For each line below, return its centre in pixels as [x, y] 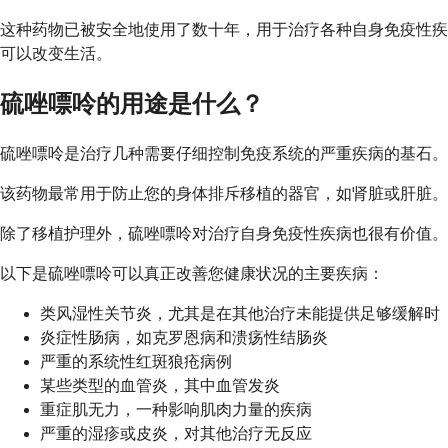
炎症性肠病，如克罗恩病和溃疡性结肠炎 [184, 338]
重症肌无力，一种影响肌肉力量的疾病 [176, 410]
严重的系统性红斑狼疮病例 [136, 362]
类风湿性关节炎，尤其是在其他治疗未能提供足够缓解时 [240, 314]
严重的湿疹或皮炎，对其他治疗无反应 [176, 434]
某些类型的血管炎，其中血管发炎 [160, 386]
